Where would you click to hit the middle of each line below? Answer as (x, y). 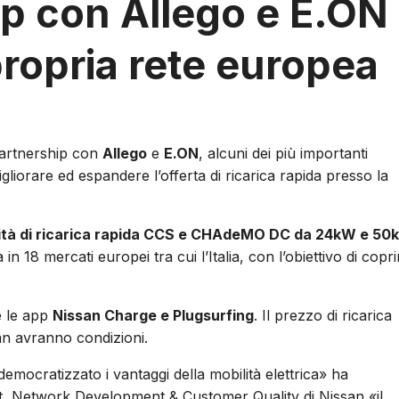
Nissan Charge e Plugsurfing (153, 316)
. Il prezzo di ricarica (323, 316)
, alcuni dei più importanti (283, 154)
